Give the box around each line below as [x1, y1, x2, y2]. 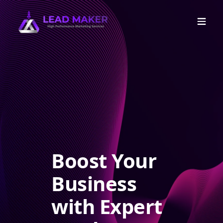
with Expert [51, 193, 162, 220]
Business [51, 170, 137, 197]
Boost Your [51, 147, 157, 174]
